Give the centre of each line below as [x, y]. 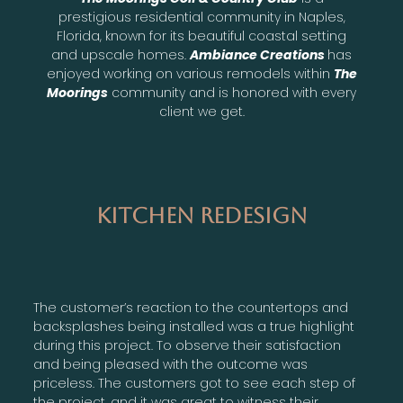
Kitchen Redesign [201, 215]
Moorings [77, 92]
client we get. [201, 111]
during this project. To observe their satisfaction [188, 345]
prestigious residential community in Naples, [201, 17]
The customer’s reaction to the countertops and [191, 307]
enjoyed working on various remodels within [190, 73]
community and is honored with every [232, 92]
